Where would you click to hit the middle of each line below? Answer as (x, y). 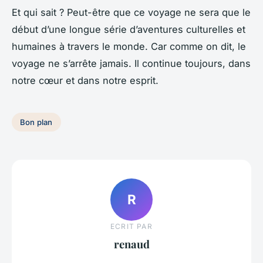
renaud (131, 244)
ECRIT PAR (131, 226)
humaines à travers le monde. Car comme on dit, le (129, 47)
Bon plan (36, 122)
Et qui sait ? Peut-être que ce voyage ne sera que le (131, 13)
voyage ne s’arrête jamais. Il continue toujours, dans (131, 64)
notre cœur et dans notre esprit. (85, 81)
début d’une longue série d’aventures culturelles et (129, 30)
